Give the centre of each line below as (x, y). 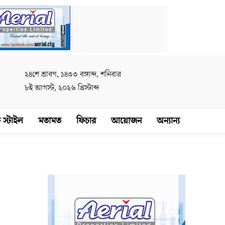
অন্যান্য (168, 121)
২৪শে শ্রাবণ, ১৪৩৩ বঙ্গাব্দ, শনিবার (73, 74)
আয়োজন (126, 121)
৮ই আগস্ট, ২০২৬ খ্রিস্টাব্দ (62, 88)
